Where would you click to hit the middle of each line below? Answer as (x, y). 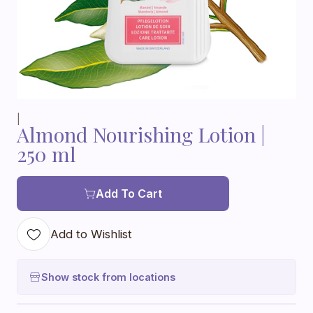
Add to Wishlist (91, 234)
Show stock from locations (108, 277)
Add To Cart (129, 194)
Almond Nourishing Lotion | (141, 134)
